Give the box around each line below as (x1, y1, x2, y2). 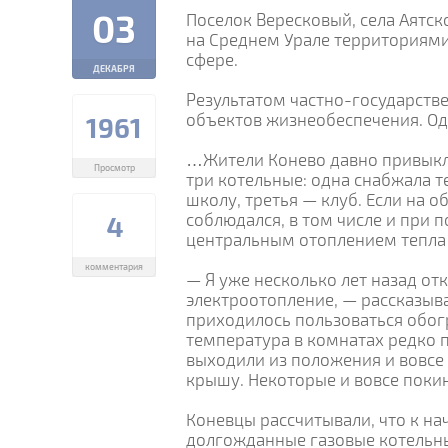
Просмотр (93, 162, 135, 173)
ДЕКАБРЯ (93, 63, 135, 74)
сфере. (186, 49, 238, 70)
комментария (85, 261, 143, 272)
